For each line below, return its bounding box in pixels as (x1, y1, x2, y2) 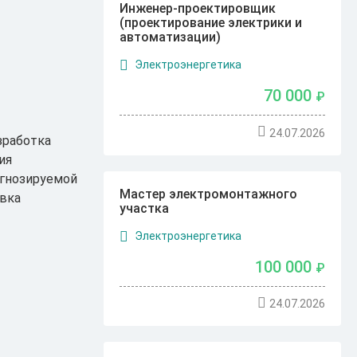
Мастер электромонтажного (120, 186, 298, 202)
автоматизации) (120, 29, 222, 45)
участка (120, 200, 170, 216)
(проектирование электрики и (120, 14, 303, 30)
